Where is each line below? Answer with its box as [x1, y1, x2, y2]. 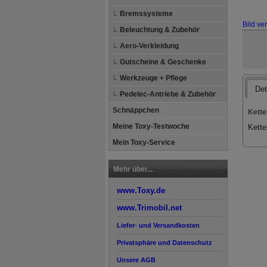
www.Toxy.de [117, 187, 165, 195]
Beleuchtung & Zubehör [120, 26, 200, 34]
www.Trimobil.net [117, 204, 182, 212]
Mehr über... [113, 165, 153, 173]
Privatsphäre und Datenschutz [117, 239, 212, 246]
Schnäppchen [113, 106, 159, 114]
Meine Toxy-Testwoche [113, 122, 190, 131]
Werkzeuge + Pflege [120, 74, 187, 82]
